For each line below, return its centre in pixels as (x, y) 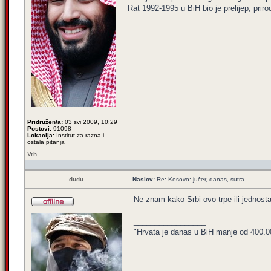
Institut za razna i (79, 135)
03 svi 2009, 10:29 (90, 122)
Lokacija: (41, 135)
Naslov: (144, 179)
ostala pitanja (46, 142)
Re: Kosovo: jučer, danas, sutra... (202, 179)
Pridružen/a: (45, 122)
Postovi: (39, 129)
